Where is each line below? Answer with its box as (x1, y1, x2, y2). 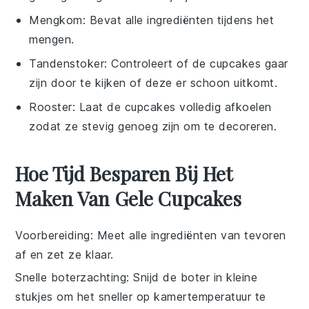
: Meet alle (90, 228, 151, 242)
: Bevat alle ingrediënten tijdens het (82, 13, 275, 27)
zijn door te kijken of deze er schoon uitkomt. (29, 76, 278, 90)
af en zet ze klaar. (15, 248, 114, 261)
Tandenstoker (29, 57, 105, 70)
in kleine (210, 270, 258, 284)
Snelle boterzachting (15, 270, 127, 284)
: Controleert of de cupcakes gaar (104, 57, 288, 70)
